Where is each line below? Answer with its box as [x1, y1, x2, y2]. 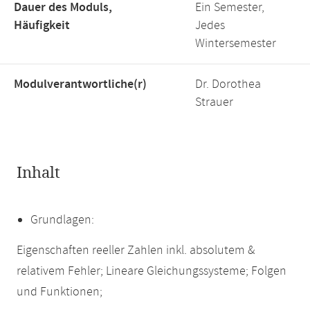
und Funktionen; [17, 284, 102, 300]
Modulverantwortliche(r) [14, 76, 147, 93]
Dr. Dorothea [195, 76, 261, 93]
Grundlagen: [30, 212, 94, 228]
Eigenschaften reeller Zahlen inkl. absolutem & [17, 242, 255, 259]
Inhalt [17, 164, 60, 182]
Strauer [195, 94, 233, 111]
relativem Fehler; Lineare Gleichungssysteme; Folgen [17, 263, 286, 280]
